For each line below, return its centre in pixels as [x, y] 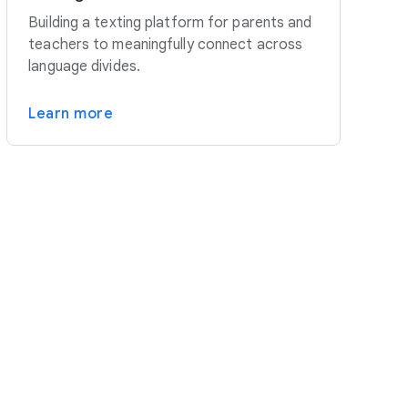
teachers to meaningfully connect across [166, 45]
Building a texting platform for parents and [170, 23]
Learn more [71, 114]
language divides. [84, 67]
